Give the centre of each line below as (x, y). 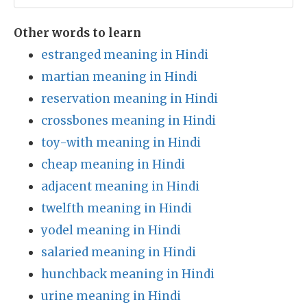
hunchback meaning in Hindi (128, 274)
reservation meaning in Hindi (130, 99)
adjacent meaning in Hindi (120, 186)
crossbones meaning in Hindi (128, 121)
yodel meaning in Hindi (111, 230)
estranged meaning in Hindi (125, 55)
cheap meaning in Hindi (113, 164)
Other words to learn (77, 33)
